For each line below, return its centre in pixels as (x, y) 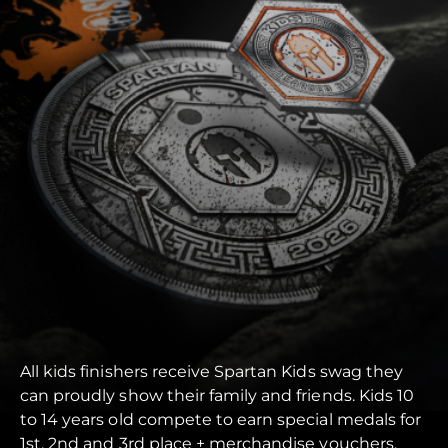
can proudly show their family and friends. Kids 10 (217, 395)
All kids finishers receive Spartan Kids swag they (211, 371)
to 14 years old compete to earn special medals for (221, 419)
